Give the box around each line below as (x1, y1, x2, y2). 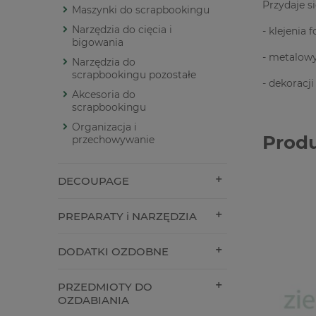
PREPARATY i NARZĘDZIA (58, 209, 197, 224)
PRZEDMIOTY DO (58, 280, 152, 294)
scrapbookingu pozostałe (72, 68, 196, 82)
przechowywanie (72, 133, 154, 147)
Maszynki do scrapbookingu (72, 4, 209, 17)
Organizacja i (72, 121, 137, 134)
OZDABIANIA (58, 293, 129, 308)
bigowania (72, 36, 123, 49)
